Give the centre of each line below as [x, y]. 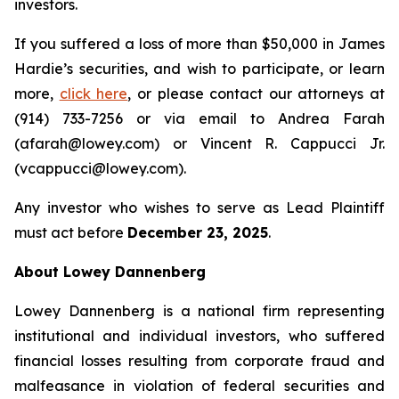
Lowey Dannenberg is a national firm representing [199, 311]
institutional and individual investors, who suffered [199, 336]
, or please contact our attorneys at [256, 94]
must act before [71, 232]
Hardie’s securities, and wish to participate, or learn [199, 69]
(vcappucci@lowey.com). [100, 168]
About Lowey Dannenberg [110, 272]
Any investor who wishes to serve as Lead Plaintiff [199, 208]
